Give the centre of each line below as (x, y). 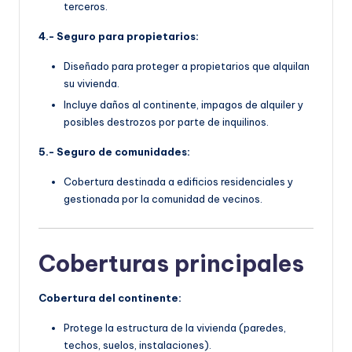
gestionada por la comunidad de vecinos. (163, 199)
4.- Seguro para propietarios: (119, 36)
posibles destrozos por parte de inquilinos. (166, 122)
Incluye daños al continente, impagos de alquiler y (183, 105)
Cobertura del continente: (110, 298)
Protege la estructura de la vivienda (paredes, (175, 328)
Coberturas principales (171, 264)
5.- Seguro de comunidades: (114, 152)
